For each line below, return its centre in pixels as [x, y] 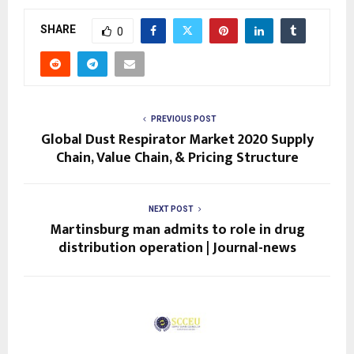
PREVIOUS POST [183, 119]
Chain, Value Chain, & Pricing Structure [177, 158]
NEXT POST [171, 209]
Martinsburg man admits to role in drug [177, 230]
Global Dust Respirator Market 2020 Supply [177, 139]
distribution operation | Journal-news [177, 248]
